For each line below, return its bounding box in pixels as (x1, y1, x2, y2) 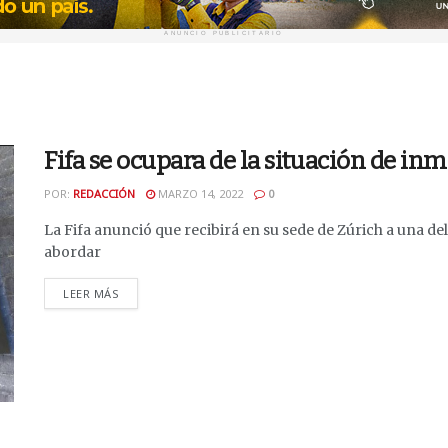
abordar (44, 243, 101, 261)
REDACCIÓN (73, 186, 135, 201)
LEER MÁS (63, 286, 120, 301)
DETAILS (118, 285, 166, 300)
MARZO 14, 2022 (155, 186, 243, 201)
